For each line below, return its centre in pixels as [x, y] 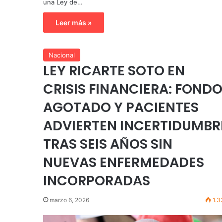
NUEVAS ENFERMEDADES [124, 162]
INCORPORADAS [97, 180]
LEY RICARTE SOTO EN [114, 70]
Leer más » [74, 23]
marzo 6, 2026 [69, 200]
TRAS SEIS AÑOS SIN [108, 144]
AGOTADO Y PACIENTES [121, 107]
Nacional [62, 55]
